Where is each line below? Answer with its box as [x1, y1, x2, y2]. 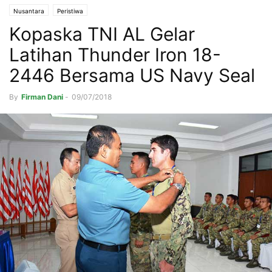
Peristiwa [57, 7, 83, 15]
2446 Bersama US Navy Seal [9, 64, 255, 87]
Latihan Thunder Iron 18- [9, 44, 221, 66]
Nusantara [13, 7, 44, 15]
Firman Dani [21, 92, 63, 102]
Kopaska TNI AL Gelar [9, 23, 195, 46]
